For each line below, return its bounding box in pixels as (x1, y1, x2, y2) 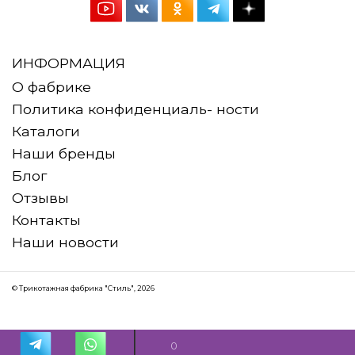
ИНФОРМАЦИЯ (12, 54, 125, 71)
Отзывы (12, 189, 69, 206)
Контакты (12, 211, 81, 228)
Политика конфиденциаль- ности (12, 100, 259, 117)
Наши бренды (12, 144, 116, 162)
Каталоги (12, 122, 80, 139)
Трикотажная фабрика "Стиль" (19, 283, 134, 292)
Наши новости (12, 233, 119, 250)
